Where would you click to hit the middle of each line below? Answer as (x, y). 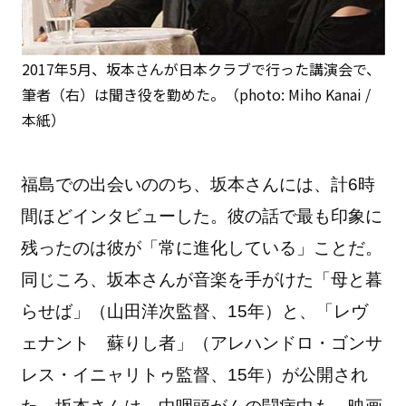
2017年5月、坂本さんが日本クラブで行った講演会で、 (201, 68)
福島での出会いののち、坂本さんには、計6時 (198, 184)
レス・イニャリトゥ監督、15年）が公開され (195, 374)
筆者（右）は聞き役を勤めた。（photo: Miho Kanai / (196, 94)
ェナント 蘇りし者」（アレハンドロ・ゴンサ (202, 343)
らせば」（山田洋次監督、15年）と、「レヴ (195, 311)
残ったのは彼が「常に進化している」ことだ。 (202, 247)
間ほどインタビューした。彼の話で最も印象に (202, 216)
